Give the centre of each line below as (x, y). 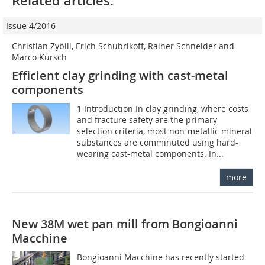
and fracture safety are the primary (147, 119)
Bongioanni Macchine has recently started (161, 257)
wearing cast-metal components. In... (151, 153)
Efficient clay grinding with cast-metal (120, 75)
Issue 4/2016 (31, 25)
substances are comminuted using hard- (158, 142)
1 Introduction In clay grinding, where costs (163, 108)
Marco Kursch (39, 57)
